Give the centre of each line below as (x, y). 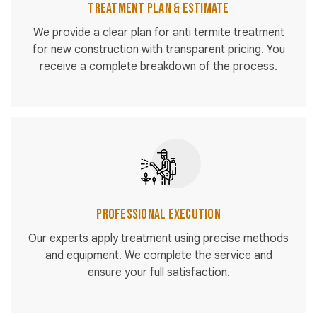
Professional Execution (158, 215)
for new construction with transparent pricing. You (158, 50)
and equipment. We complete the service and (158, 256)
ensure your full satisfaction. (158, 273)
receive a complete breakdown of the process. (158, 67)
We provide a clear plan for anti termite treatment (158, 33)
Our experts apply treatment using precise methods (158, 239)
